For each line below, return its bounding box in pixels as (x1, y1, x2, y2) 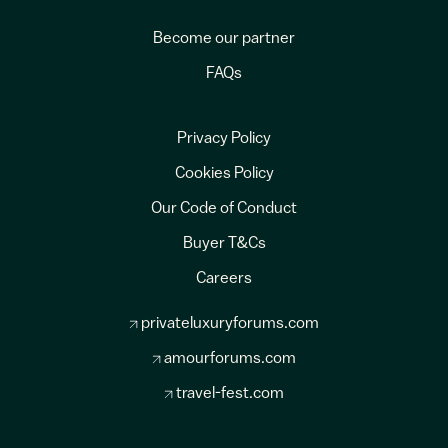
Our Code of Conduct (151, 201, 297, 218)
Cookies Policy (174, 166, 274, 183)
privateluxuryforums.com (140, 316, 319, 333)
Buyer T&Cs (182, 236, 266, 253)
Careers (196, 271, 252, 288)
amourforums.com (163, 351, 296, 368)
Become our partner (153, 31, 295, 48)
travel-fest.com (175, 386, 284, 403)
